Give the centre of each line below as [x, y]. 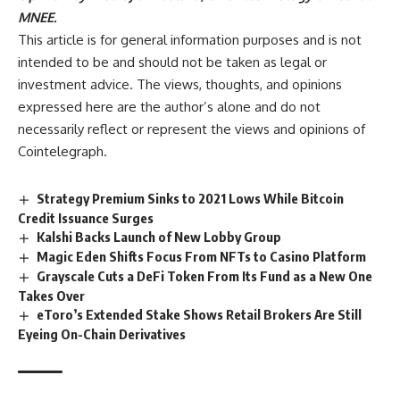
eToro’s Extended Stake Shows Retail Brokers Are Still [200, 314]
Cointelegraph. [62, 152]
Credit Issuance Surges [86, 218]
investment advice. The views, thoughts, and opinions [180, 85]
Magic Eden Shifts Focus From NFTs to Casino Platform [202, 257]
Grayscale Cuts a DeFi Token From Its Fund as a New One [205, 276]
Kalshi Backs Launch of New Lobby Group [159, 237]
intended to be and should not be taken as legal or [172, 62]
